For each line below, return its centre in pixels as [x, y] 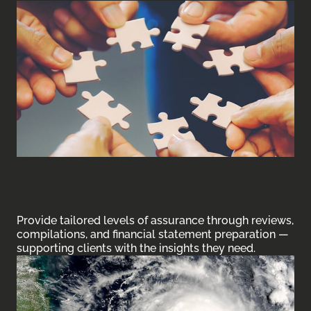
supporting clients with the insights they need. [136, 248]
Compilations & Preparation [133, 189]
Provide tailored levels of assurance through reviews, [155, 220]
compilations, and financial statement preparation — [153, 234]
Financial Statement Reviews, [137, 168]
